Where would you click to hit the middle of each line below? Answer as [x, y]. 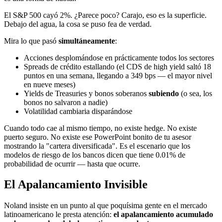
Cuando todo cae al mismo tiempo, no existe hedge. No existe [100, 128]
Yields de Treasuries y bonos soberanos [86, 93]
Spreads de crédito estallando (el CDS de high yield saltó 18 [117, 66]
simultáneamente [87, 41]
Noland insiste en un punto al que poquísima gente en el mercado [106, 206]
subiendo [164, 93]
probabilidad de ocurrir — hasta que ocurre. [72, 164]
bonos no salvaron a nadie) [66, 102]
